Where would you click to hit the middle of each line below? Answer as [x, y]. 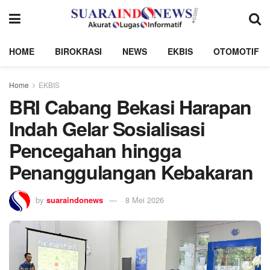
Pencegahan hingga [95, 150]
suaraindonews [75, 199]
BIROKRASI [78, 51]
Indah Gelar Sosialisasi [107, 128]
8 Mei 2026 [145, 199]
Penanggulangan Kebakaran [131, 172]
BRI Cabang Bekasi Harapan [130, 107]
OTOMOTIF [236, 51]
